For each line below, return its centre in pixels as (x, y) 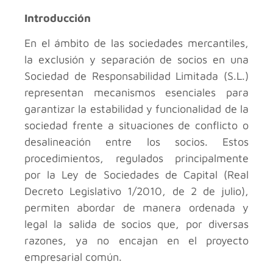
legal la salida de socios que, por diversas (136, 224)
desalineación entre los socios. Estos (136, 142)
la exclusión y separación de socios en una (136, 60)
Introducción (58, 18)
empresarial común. (73, 257)
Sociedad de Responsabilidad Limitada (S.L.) (136, 76)
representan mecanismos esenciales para (136, 93)
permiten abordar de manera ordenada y (136, 208)
